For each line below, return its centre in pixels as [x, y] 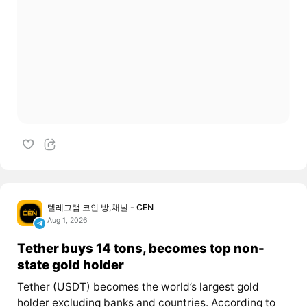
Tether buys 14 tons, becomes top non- [140, 248]
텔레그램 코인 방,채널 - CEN [101, 207]
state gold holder [70, 264]
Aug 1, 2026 [68, 220]
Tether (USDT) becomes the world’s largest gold [138, 287]
